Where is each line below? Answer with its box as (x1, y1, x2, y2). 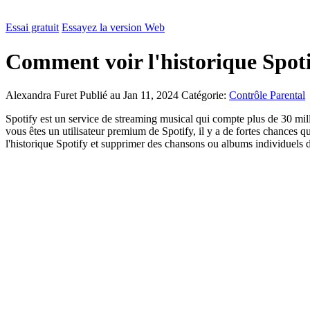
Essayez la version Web (62, 21, 165, 34)
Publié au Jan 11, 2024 (80, 89, 181, 102)
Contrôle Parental (229, 89, 305, 102)
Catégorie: (181, 89, 229, 102)
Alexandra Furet (6, 89, 80, 102)
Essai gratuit (6, 21, 59, 34)
